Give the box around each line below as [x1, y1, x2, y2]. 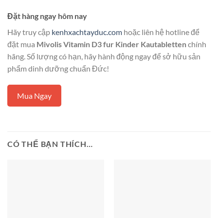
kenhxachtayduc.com [52, 27, 122, 36]
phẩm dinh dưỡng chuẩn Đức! [7, 63, 109, 73]
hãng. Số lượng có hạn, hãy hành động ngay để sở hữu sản [7, 51, 200, 61]
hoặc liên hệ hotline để [122, 27, 200, 36]
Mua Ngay [17, 91, 52, 100]
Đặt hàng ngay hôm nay [7, 11, 87, 20]
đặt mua [7, 39, 36, 49]
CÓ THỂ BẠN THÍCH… [7, 139, 93, 148]
